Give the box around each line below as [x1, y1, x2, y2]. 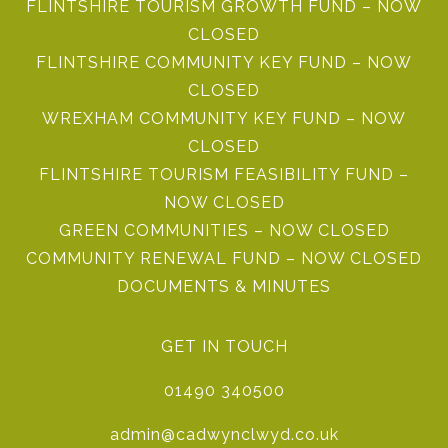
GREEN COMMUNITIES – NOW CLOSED [58, 221, 390, 240]
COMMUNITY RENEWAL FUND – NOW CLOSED [26, 249, 422, 268]
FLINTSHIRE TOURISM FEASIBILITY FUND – [39, 165, 409, 184]
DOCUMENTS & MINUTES [117, 277, 331, 296]
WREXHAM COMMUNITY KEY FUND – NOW [42, 109, 406, 128]
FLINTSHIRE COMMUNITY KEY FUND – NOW [36, 53, 412, 72]
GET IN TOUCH [160, 337, 288, 356]
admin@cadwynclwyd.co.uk [109, 425, 339, 444]
